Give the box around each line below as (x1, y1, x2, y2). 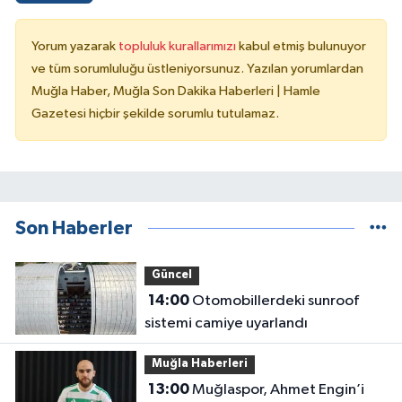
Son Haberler (15, 218, 133, 238)
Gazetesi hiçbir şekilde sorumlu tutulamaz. (31, 106, 279, 120)
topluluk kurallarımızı (118, 39, 239, 53)
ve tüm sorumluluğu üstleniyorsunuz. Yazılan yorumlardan (31, 61, 363, 75)
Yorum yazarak (31, 39, 118, 53)
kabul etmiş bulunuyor (239, 39, 366, 53)
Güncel (151, 269, 192, 282)
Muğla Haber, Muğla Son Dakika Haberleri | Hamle (31, 83, 320, 98)
